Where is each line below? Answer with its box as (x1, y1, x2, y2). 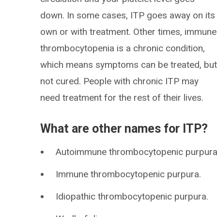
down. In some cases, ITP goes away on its (40, 10, 216, 21)
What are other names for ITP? (40, 122, 208, 136)
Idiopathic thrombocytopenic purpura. (56, 191, 209, 202)
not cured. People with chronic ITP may (40, 76, 199, 87)
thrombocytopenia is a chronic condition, (40, 43, 205, 54)
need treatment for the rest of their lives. (40, 92, 204, 103)
